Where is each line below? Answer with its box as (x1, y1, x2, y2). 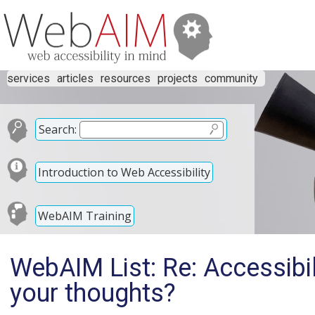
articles (57, 72, 94, 85)
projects (157, 72, 198, 85)
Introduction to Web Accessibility (38, 164, 210, 180)
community (205, 72, 258, 85)
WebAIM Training (38, 207, 131, 224)
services (7, 72, 50, 85)
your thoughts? (10, 278, 176, 308)
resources (101, 72, 150, 85)
